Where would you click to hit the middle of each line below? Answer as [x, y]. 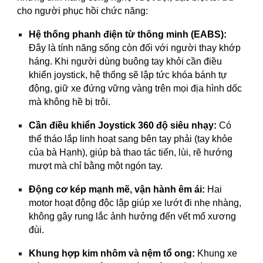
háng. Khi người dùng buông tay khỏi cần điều [126, 61]
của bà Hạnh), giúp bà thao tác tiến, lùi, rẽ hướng [131, 152]
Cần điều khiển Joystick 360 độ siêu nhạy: [123, 125]
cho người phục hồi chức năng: [83, 11]
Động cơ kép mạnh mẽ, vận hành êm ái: [117, 189]
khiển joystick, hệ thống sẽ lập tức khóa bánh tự [128, 75]
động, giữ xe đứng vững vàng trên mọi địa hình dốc [136, 88]
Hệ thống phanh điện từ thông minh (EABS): [128, 34]
